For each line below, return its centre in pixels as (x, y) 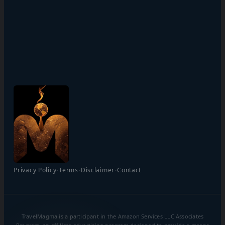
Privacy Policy (35, 170)
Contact (129, 170)
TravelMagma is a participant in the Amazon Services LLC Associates (113, 216)
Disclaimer (98, 170)
